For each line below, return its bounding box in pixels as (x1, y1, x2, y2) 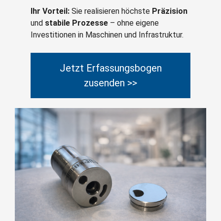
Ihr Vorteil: (31, 6, 70, 16)
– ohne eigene (108, 18, 159, 28)
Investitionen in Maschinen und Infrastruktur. (31, 30, 184, 40)
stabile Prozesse (45, 18, 108, 28)
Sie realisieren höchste (70, 6, 152, 16)
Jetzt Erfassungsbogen (59, 62, 162, 74)
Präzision (152, 6, 187, 16)
